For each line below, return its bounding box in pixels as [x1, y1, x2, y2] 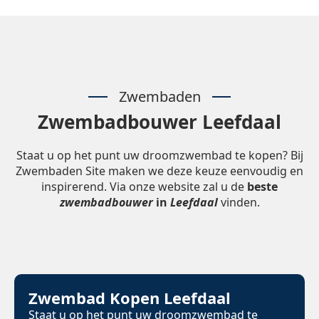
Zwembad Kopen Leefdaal [28, 287, 231, 309]
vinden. [217, 194, 260, 211]
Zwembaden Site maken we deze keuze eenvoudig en [16, 163, 303, 179]
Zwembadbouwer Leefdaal [38, 109, 281, 135]
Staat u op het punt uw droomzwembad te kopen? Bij [16, 147, 303, 164]
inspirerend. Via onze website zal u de [41, 179, 247, 195]
